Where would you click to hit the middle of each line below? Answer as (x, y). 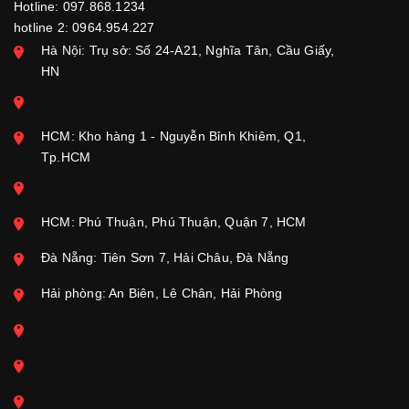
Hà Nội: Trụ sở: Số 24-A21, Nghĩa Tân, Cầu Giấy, (188, 50)
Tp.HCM (66, 157)
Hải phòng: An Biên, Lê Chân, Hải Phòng (162, 293)
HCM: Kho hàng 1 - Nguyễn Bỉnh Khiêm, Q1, (173, 136)
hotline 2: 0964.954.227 (84, 27)
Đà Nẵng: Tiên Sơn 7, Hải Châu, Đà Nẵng (165, 257)
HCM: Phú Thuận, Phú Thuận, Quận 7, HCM (174, 222)
